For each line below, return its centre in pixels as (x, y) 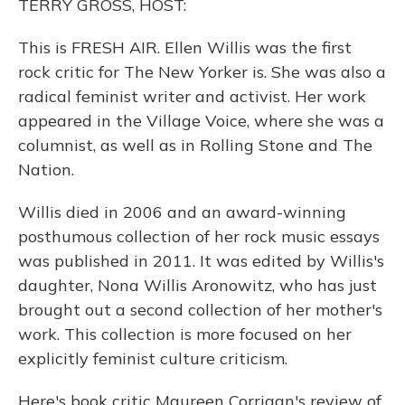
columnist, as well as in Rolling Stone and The (195, 145)
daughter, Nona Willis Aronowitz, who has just (198, 285)
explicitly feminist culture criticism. (153, 358)
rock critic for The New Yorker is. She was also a (202, 72)
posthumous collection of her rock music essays (199, 236)
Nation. (46, 170)
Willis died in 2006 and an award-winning (182, 212)
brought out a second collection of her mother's (200, 310)
